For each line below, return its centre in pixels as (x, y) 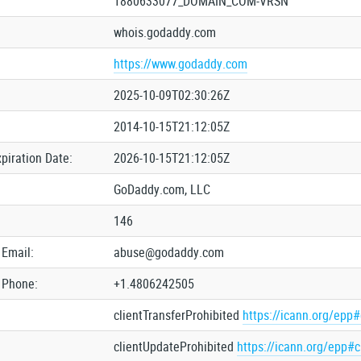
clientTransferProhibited (178, 315)
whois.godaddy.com (164, 32)
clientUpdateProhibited (175, 346)
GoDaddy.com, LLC (162, 189)
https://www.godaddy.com (180, 64)
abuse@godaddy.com (168, 252)
